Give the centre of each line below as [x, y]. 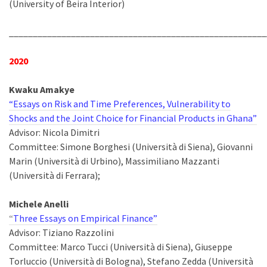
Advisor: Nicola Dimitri [54, 132]
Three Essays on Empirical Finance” [85, 218]
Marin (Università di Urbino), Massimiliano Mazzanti [114, 161]
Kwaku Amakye [42, 89]
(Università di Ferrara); [55, 175]
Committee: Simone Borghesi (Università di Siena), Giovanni [131, 147]
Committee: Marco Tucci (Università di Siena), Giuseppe [121, 247]
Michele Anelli [39, 204]
